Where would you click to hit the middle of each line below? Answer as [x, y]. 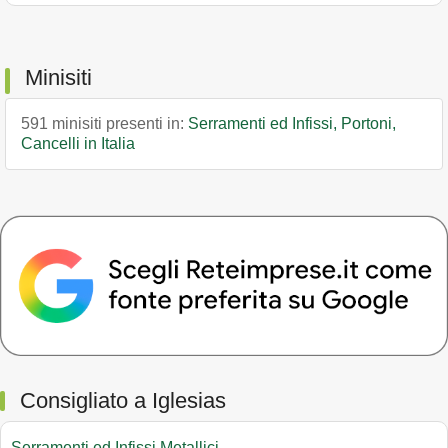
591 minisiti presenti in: [104, 123]
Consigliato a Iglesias [123, 401]
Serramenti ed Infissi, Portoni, [292, 123]
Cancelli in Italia [78, 143]
